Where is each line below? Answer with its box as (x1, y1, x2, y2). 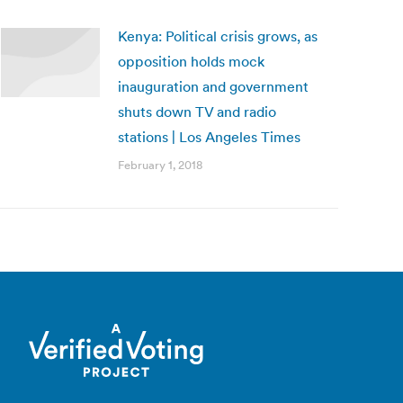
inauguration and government (118, 77, 309, 95)
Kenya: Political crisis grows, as (118, 27, 318, 45)
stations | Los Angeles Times (118, 128, 300, 146)
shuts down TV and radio (118, 103, 276, 121)
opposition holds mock (118, 52, 264, 70)
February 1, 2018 (118, 157, 202, 173)
